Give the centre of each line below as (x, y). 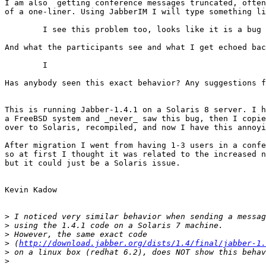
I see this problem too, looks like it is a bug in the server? (24, 30)
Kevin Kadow (31, 190)
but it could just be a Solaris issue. (95, 163)
